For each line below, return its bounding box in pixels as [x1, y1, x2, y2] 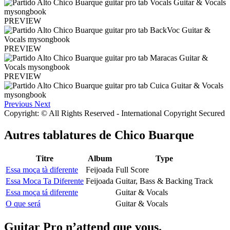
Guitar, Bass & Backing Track [116, 176, 213, 185]
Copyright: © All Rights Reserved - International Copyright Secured [4, 109, 225, 118]
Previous [4, 100, 32, 109]
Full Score [116, 165, 149, 174]
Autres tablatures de [4, 128, 114, 142]
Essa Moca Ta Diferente [6, 176, 84, 185]
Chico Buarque [114, 128, 194, 142]
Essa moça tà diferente [6, 165, 78, 174]
